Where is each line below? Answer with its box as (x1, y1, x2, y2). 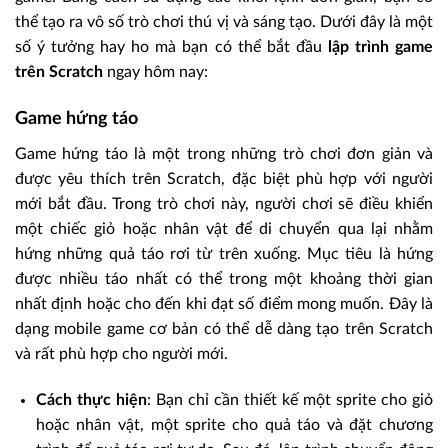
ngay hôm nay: (103, 63, 208, 80)
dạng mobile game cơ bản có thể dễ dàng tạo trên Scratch (15, 321, 433, 338)
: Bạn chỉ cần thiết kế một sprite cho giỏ (146, 392, 434, 409)
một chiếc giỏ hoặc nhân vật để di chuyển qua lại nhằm (15, 221, 433, 238)
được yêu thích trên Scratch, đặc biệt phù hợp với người (15, 171, 433, 188)
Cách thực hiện (35, 392, 147, 409)
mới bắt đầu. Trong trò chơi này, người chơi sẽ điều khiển (15, 196, 433, 213)
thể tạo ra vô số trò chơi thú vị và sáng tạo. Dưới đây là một (15, 13, 433, 30)
